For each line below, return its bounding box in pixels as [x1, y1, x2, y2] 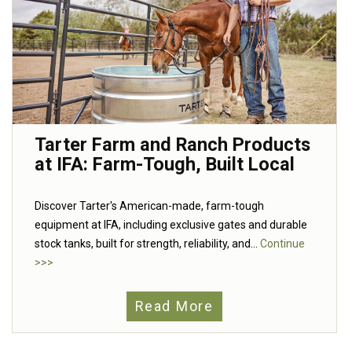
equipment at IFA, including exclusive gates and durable [35, 218, 307, 232]
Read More [135, 298, 214, 314]
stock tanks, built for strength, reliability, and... [35, 237, 260, 251]
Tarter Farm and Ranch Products [35, 134, 310, 156]
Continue [260, 237, 305, 251]
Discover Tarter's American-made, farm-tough [35, 200, 264, 213]
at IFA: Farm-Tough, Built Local [35, 153, 295, 176]
